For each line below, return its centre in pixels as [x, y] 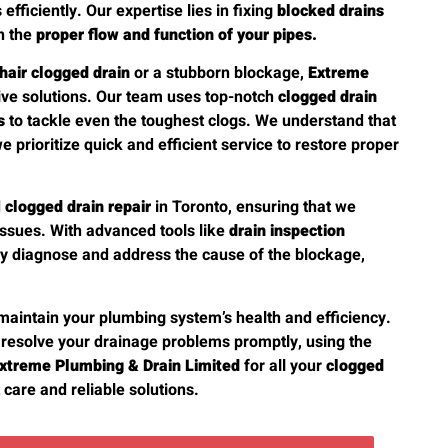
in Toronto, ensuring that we [254, 207]
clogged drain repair [78, 207]
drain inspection [287, 231]
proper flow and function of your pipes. [177, 34]
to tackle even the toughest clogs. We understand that [201, 121]
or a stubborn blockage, [219, 73]
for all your [283, 365]
